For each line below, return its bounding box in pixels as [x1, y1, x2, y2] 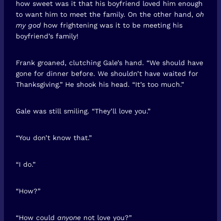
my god [16, 21, 41, 29]
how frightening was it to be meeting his [41, 21, 183, 29]
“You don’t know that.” [16, 133, 92, 142]
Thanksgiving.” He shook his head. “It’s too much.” [16, 80, 184, 88]
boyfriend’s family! [16, 32, 78, 40]
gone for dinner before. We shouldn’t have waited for [16, 69, 198, 77]
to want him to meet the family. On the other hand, [16, 10, 196, 18]
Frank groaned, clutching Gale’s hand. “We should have [16, 58, 203, 67]
